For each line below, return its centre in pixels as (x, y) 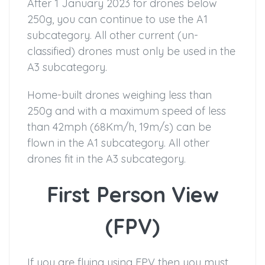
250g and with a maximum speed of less (127, 111)
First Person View (132, 195)
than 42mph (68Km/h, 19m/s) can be (119, 127)
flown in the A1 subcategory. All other (118, 143)
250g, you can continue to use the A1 (117, 20)
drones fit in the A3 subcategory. (106, 159)
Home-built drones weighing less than (119, 95)
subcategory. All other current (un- (113, 35)
